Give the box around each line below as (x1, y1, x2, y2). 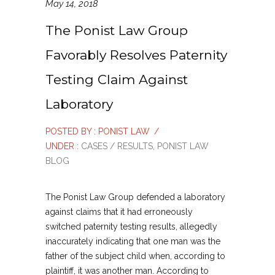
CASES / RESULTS (79, 141, 153, 152)
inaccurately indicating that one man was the (45, 236, 220, 247)
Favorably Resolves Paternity (45, 47, 227, 63)
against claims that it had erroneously (45, 207, 193, 217)
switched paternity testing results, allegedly (45, 222, 217, 232)
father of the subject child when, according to (45, 251, 225, 261)
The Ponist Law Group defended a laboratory (45, 192, 225, 203)
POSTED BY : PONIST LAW (45, 126, 150, 137)
